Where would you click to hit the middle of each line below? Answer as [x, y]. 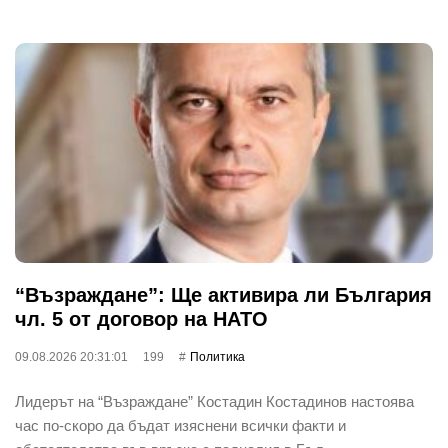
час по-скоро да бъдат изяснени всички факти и [180, 425]
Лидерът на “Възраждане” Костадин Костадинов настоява [214, 401]
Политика [217, 356]
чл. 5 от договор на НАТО [141, 318]
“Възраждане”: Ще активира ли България [223, 294]
